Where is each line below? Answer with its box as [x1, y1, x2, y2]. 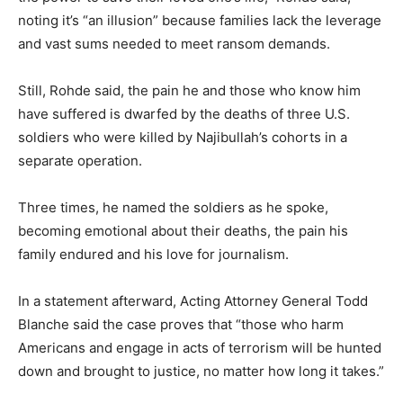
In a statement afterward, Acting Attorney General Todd [18, 292, 368, 310]
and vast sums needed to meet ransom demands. [18, 35, 330, 53]
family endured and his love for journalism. [18, 246, 289, 264]
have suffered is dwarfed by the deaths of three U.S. [18, 105, 350, 123]
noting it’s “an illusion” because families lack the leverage [18, 12, 381, 30]
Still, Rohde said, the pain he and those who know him [18, 82, 361, 100]
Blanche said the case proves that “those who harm [18, 316, 344, 334]
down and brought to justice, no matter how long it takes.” [18, 363, 384, 381]
